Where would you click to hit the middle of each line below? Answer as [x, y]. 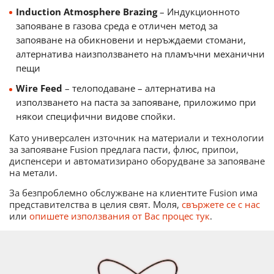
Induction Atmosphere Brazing [87, 11]
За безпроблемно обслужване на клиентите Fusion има [133, 193]
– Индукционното [199, 11]
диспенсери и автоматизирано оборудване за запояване [137, 161]
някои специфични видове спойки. [95, 117]
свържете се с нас [221, 205]
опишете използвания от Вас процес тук [120, 216]
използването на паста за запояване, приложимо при [136, 102]
